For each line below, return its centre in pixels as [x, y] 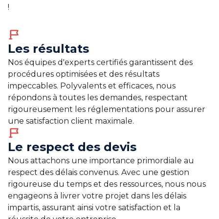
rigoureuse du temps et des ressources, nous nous [107, 184]
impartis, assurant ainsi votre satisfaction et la [94, 207]
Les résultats [48, 48]
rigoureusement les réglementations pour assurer [107, 109]
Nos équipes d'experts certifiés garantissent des [100, 62]
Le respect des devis [72, 147]
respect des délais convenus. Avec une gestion [99, 172]
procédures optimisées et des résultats [84, 74]
